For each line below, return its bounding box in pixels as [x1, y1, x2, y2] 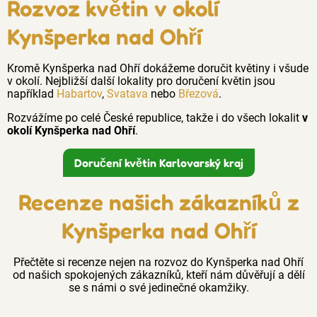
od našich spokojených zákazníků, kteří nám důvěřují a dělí [12, 267, 305, 282]
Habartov [57, 86, 102, 100]
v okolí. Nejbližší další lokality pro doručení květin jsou [7, 74, 275, 88]
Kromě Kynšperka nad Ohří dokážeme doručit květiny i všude [7, 61, 309, 75]
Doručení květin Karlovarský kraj [74, 155, 243, 170]
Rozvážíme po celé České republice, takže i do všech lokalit [7, 110, 302, 125]
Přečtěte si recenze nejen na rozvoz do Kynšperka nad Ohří [13, 255, 304, 269]
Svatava [107, 86, 148, 100]
